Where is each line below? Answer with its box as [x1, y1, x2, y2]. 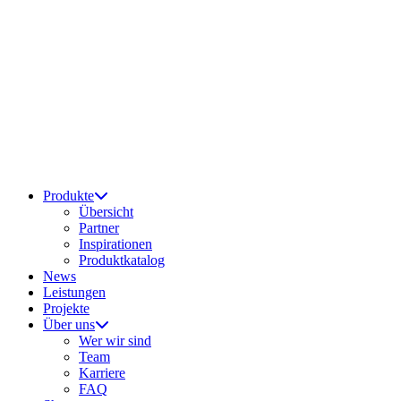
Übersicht [79, 204, 133, 219]
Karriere [79, 365, 125, 380]
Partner [79, 220, 119, 235]
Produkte [43, 188, 94, 203]
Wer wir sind [79, 333, 151, 348]
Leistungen [43, 285, 106, 300]
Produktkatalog [79, 252, 165, 268]
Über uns [43, 317, 95, 332]
